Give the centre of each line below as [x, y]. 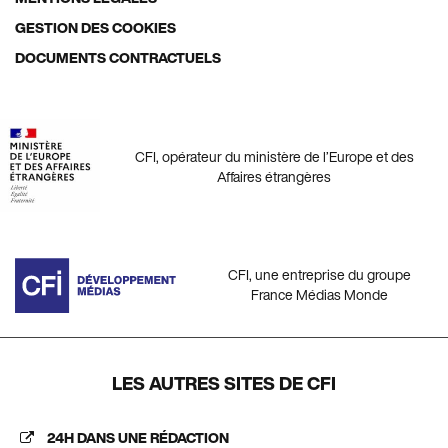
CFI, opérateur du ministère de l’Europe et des [274, 156]
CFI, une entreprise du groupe [319, 275]
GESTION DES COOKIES [95, 28]
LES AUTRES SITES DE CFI [224, 383]
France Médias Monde [319, 295]
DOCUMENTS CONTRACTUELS [118, 58]
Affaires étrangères [274, 176]
